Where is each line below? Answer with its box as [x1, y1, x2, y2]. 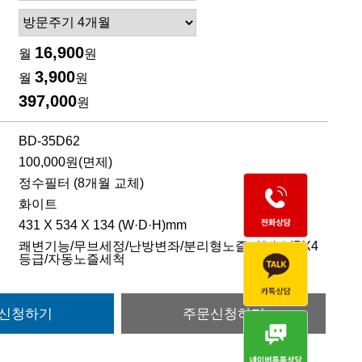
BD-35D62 [19, 133, 80, 148]
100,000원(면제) [19, 154, 112, 169]
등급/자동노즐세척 [19, 251, 125, 266]
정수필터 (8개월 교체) [19, 175, 144, 190]
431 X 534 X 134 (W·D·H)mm [19, 217, 187, 232]
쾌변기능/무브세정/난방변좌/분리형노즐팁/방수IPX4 [19, 238, 318, 253]
